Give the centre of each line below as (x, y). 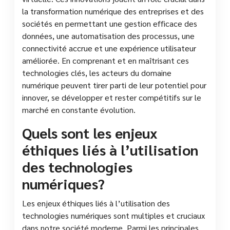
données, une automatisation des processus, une (108, 35)
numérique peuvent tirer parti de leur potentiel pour (114, 85)
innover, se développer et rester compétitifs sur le (112, 97)
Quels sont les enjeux (90, 132)
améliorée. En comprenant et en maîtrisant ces (106, 60)
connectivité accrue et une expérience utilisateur (109, 48)
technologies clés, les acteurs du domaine (97, 72)
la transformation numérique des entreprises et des (113, 11)
